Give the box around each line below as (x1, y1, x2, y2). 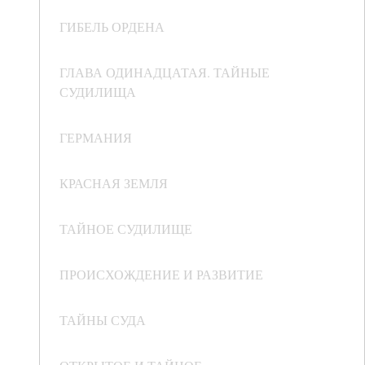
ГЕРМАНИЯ (59, 129, 132, 147)
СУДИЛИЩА (59, 83, 136, 101)
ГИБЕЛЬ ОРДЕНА (59, 18, 165, 36)
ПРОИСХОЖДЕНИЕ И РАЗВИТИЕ (59, 266, 263, 284)
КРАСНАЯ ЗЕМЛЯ (59, 174, 168, 192)
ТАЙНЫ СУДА (59, 311, 146, 329)
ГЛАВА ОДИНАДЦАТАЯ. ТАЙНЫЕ (59, 64, 270, 81)
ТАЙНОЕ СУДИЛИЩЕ (59, 220, 192, 238)
